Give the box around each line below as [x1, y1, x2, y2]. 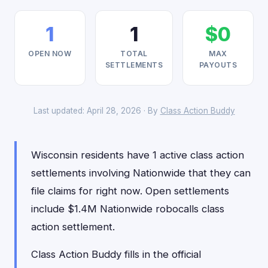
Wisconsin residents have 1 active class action [31, 149, 244, 161]
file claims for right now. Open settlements [31, 185, 229, 197]
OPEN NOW [28, 49, 72, 58]
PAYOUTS [199, 60, 237, 69]
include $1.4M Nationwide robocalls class [31, 203, 224, 215]
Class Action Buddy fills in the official [31, 248, 201, 260]
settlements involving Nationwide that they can [31, 167, 251, 179]
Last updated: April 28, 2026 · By [33, 106, 160, 115]
